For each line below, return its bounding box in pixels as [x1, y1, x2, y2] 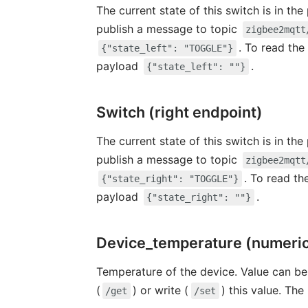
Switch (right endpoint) [96, 102, 263, 121]
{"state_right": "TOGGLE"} [101, 173, 239, 184]
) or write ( [133, 283, 189, 297]
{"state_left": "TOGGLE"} [101, 42, 234, 54]
